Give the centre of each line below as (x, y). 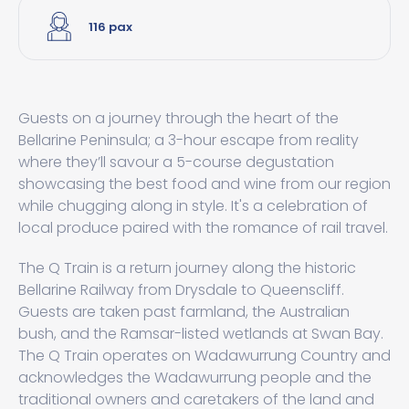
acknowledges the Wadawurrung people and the (195, 378)
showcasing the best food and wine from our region (204, 184)
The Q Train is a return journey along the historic (187, 268)
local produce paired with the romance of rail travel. (203, 228)
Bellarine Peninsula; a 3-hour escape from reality (189, 140)
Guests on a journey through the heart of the (178, 118)
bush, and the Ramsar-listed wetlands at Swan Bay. (201, 334)
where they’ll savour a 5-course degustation (176, 162)
